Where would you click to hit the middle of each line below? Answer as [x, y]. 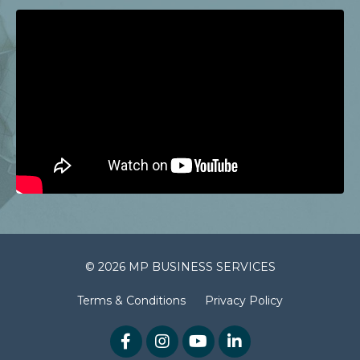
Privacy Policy [244, 301]
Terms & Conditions [131, 301]
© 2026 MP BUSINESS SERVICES [180, 267]
